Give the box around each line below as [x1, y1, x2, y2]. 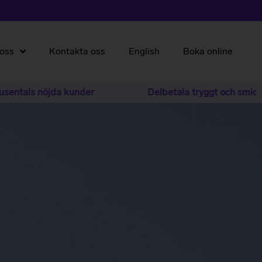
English [128, 46, 160, 57]
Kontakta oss [49, 46, 105, 57]
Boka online [182, 46, 233, 57]
